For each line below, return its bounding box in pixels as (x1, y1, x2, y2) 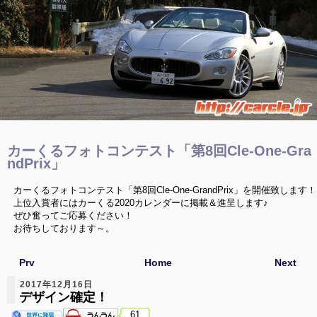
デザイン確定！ (18, 289, 108, 304)
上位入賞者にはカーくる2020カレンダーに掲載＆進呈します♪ (13, 197, 268, 208)
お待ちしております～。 (13, 222, 115, 234)
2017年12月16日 (19, 279, 93, 289)
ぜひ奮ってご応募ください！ (13, 209, 133, 221)
